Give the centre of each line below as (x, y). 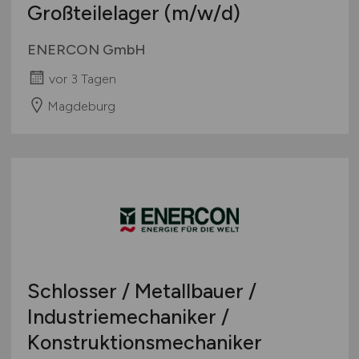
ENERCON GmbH (86, 49)
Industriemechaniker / (128, 316)
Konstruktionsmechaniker (144, 342)
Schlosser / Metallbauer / (141, 290)
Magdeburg (81, 106)
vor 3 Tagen (82, 79)
